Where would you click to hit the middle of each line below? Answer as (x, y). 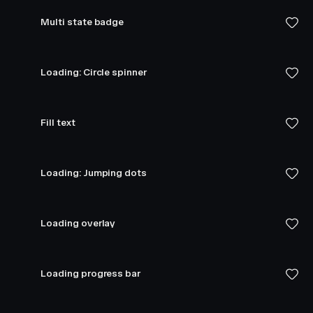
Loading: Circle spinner (94, 72)
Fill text (58, 123)
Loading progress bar (90, 274)
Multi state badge (82, 22)
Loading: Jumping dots (94, 173)
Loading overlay (78, 223)
